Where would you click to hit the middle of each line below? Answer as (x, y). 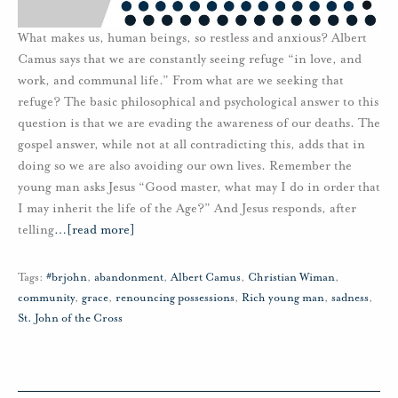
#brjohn (67, 278)
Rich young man (283, 298)
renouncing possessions (175, 298)
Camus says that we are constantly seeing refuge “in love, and (190, 60)
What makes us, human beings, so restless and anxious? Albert (192, 38)
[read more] (101, 230)
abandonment (129, 278)
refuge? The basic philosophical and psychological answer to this (198, 102)
